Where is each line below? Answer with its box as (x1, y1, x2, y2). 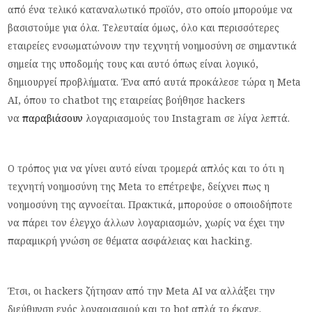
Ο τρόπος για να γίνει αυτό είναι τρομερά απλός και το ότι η (8, 161, 285, 175)
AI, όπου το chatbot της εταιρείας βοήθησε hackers (8, 93, 246, 107)
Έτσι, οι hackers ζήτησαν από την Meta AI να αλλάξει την (8, 283, 276, 297)
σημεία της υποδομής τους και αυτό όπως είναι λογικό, (8, 56, 259, 70)
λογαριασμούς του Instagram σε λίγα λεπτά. (83, 111, 290, 125)
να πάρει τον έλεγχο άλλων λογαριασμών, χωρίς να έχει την (8, 215, 286, 229)
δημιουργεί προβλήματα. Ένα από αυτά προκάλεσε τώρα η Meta (8, 75, 302, 88)
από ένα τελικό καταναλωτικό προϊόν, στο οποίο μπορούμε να (8, 2, 293, 16)
